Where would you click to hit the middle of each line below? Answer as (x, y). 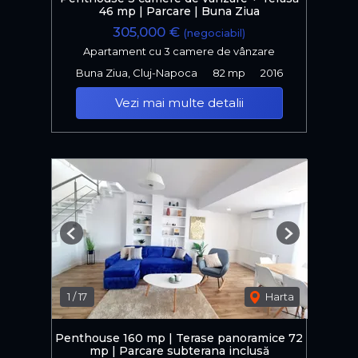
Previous (93, 239)
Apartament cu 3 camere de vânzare (179, 51)
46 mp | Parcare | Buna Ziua (179, 12)
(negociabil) (215, 34)
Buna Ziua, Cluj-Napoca (136, 72)
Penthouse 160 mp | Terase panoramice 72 (179, 338)
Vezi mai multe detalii (179, 102)
